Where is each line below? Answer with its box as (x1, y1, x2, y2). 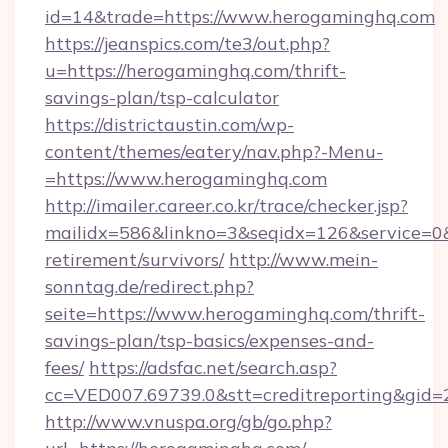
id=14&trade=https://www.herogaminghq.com (45, 5, 435, 28)
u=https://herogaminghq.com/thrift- (45, 59, 346, 82)
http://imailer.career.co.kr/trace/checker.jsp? (45, 194, 408, 217)
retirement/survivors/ (45, 248, 224, 271)
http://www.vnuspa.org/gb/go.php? (45, 410, 332, 433)
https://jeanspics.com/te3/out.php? (45, 32, 330, 55)
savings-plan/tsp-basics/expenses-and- (45, 329, 374, 352)
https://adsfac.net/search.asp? (89, 356, 337, 379)
